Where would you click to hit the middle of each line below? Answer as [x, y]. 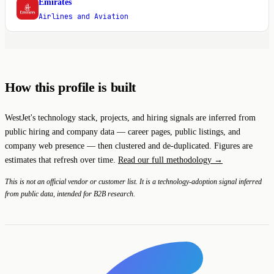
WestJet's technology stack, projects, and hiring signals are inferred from [130, 117]
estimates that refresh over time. [61, 159]
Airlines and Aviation [83, 16]
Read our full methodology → [170, 159]
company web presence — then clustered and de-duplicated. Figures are [129, 145]
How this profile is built [70, 87]
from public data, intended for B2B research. [70, 194]
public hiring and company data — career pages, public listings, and [123, 131]
